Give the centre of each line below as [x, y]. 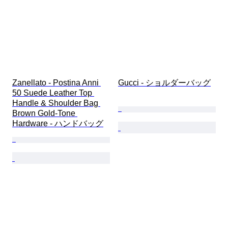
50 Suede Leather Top [53, 93]
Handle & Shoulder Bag [56, 103]
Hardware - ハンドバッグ [58, 124]
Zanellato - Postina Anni [56, 83]
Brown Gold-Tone [45, 113]
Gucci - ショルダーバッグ [164, 83]
